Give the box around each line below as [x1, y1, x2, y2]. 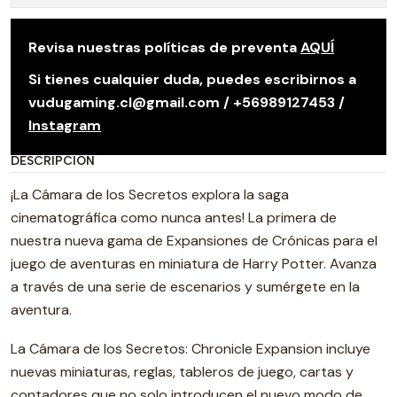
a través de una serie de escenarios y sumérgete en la [11, 277, 360, 296]
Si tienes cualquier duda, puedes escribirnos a [28, 70, 356, 89]
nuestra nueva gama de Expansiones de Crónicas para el [11, 231, 378, 250]
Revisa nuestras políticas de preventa [28, 38, 300, 57]
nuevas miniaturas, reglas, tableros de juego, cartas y [11, 362, 354, 381]
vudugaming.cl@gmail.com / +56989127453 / [28, 93, 345, 112]
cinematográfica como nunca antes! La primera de [11, 208, 337, 227]
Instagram [28, 116, 101, 135]
